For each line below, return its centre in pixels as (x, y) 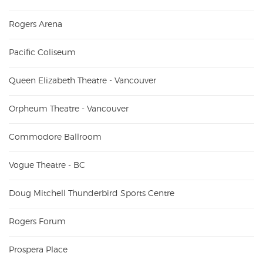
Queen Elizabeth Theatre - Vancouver (82, 81)
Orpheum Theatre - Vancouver (69, 109)
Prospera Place (38, 250)
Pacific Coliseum (42, 53)
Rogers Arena (36, 24)
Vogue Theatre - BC (47, 165)
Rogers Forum (37, 222)
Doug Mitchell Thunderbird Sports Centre (92, 193)
